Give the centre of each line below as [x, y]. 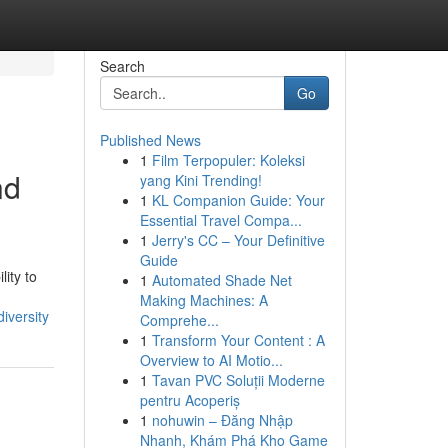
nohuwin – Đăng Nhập [222, 420]
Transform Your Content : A [238, 340]
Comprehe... [179, 320]
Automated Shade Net [221, 280]
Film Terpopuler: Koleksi [228, 160]
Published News [150, 140]
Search [122, 66]
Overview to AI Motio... [211, 360]
